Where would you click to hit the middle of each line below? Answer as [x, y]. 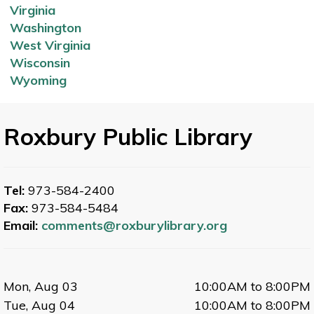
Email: [22, 225]
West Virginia [50, 45]
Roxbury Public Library [128, 136]
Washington [45, 27]
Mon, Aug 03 [41, 286]
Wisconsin [40, 62]
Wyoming [38, 80]
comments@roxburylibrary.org [134, 225]
